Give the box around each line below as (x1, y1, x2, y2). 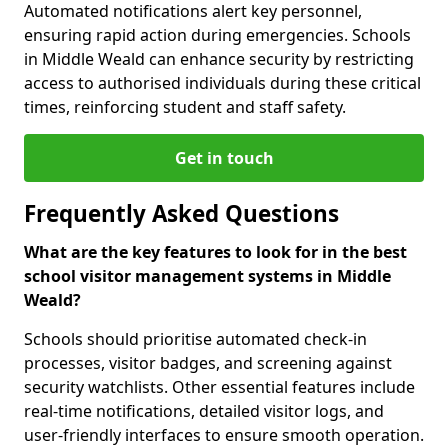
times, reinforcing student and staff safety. (24, 96, 346, 119)
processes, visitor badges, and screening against (24, 352, 392, 375)
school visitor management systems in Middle (24, 265, 391, 288)
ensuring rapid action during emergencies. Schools (24, 24, 411, 47)
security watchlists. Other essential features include (24, 376, 415, 399)
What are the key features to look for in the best (24, 241, 407, 264)
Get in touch (174, 147, 274, 170)
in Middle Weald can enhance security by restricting (24, 48, 414, 71)
